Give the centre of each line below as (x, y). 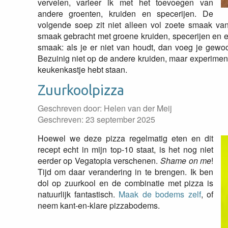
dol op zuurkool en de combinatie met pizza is (125, 183)
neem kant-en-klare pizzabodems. (98, 205)
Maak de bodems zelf (160, 194)
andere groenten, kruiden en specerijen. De (125, 13)
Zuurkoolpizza (81, 90)
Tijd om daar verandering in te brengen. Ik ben (125, 172)
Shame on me (186, 161)
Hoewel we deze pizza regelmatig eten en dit (125, 138)
